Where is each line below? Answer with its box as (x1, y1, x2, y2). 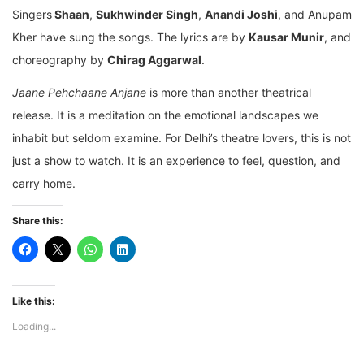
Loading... (12, 320, 56, 333)
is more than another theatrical (146, 85, 311, 100)
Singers (12, 7, 52, 22)
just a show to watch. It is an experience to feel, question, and (12, 154, 340, 168)
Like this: (12, 295, 55, 308)
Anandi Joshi (205, 7, 278, 22)
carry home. (12, 176, 76, 191)
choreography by (12, 53, 107, 67)
